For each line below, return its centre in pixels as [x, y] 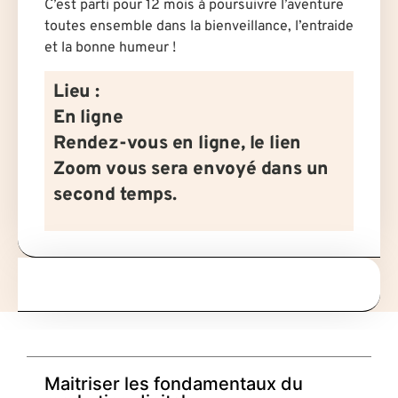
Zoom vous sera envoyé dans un [191, 170]
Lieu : [76, 93]
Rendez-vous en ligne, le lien [178, 144]
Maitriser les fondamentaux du [174, 384]
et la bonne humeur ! [110, 48]
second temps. [115, 196]
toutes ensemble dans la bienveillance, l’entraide [199, 26]
